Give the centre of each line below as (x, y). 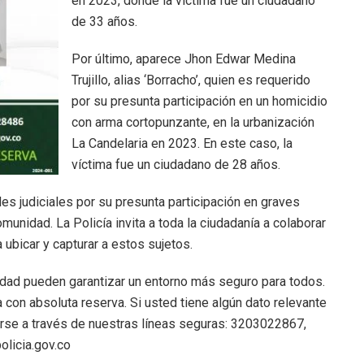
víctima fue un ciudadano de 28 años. (176, 164)
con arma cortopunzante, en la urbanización (193, 122)
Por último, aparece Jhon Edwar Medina (184, 58)
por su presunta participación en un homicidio (199, 101)
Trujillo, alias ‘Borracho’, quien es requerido (191, 80)
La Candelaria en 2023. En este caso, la (182, 143)
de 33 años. (104, 21)
